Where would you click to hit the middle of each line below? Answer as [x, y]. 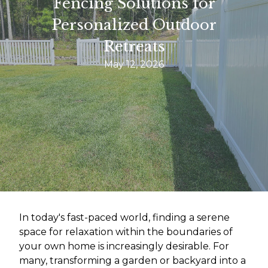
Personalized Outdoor [134, 25]
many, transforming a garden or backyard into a [133, 261]
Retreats [134, 46]
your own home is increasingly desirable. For [124, 246]
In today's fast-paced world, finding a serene [124, 217]
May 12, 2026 [134, 64]
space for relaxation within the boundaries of [126, 232]
